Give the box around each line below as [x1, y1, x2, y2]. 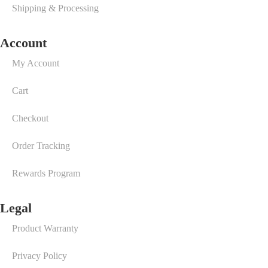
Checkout [12, 113, 48, 123]
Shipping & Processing [12, 3, 99, 13]
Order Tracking [12, 141, 70, 151]
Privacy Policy [12, 251, 67, 261]
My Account [12, 58, 59, 68]
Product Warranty [12, 223, 78, 233]
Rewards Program [12, 168, 80, 178]
